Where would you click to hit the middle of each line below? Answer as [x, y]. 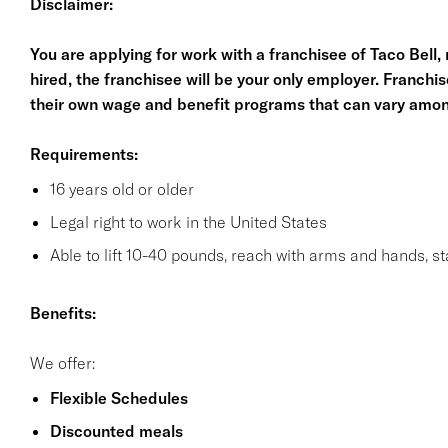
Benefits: [62, 313]
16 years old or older [121, 189]
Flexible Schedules [118, 398]
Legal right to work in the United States [188, 222]
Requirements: [83, 154]
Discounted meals [116, 431]
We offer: [62, 363]
